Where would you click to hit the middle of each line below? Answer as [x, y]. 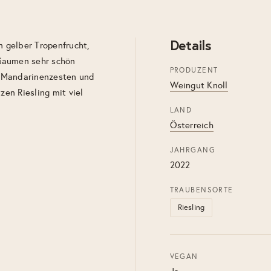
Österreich [191, 125]
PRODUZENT [194, 70]
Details [190, 45]
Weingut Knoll [199, 85]
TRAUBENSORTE [201, 190]
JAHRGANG [193, 150]
